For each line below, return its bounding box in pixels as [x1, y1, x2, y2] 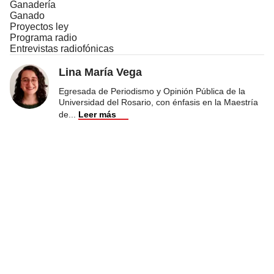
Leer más [78, 109, 116, 119]
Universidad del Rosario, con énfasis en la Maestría [59, 97, 258, 107]
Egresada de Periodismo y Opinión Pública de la [59, 86, 245, 96]
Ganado [10, 10, 45, 21]
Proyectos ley [10, 21, 68, 32]
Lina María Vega [59, 65, 142, 78]
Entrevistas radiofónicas [10, 43, 114, 54]
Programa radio [10, 32, 77, 43]
